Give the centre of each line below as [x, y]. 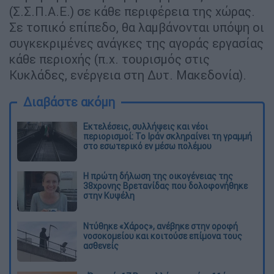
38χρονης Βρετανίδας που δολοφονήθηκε [165, 186]
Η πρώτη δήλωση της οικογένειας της [158, 176]
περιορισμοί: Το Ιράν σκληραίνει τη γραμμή [168, 136]
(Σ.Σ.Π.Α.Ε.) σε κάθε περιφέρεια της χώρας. [132, 11]
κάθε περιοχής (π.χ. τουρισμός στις [109, 59]
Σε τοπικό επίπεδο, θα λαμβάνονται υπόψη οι [137, 27]
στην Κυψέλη [109, 196]
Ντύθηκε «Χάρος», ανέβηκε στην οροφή [161, 227]
